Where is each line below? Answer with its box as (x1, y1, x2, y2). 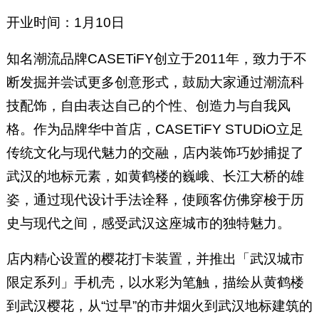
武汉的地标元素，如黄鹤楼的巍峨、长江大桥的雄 (6, 168, 304, 184)
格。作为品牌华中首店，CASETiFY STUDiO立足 (6, 121, 303, 137)
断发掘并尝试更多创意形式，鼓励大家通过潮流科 (6, 74, 304, 90)
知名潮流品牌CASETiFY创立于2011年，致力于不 (6, 51, 307, 66)
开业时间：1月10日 (6, 14, 125, 30)
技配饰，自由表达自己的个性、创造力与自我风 (6, 98, 291, 113)
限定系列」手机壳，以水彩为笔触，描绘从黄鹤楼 (6, 275, 304, 291)
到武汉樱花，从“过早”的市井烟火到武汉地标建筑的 (6, 298, 313, 314)
